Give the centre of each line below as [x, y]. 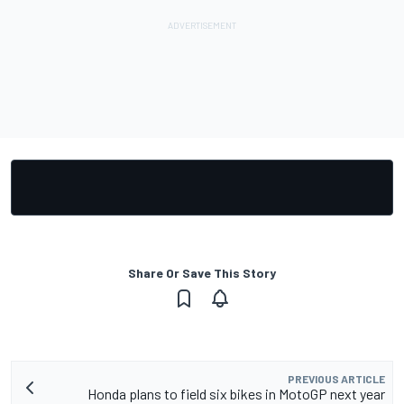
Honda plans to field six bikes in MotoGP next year [236, 393]
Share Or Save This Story [202, 272]
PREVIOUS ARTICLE [336, 378]
